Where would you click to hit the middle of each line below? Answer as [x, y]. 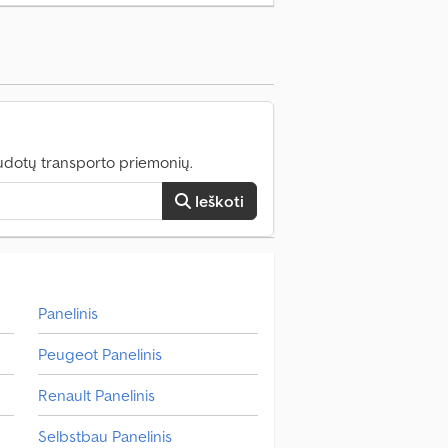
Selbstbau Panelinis [104, 435]
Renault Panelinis [96, 394]
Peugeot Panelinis [99, 353]
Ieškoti [219, 200]
